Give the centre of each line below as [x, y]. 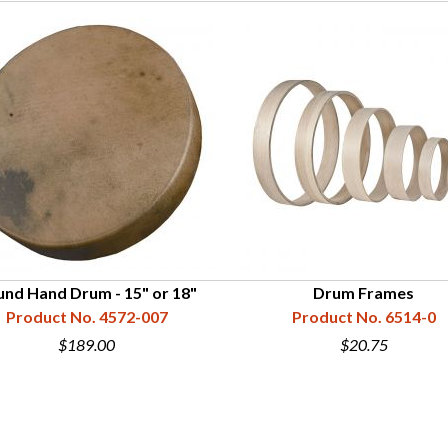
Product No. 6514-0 [363, 316]
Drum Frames [363, 292]
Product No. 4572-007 [86, 316]
